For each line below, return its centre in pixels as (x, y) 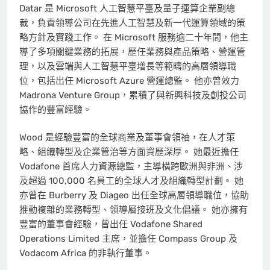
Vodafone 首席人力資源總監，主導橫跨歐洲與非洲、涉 (131, 167)
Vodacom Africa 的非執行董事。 (86, 253)
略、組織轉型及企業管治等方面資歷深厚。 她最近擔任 (129, 152)
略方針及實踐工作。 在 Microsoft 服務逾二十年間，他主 (134, 37)
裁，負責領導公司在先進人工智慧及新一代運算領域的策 (132, 23)
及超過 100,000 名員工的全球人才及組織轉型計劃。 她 (131, 181)
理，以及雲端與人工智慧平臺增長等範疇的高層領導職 (128, 66)
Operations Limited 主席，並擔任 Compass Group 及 (128, 239)
